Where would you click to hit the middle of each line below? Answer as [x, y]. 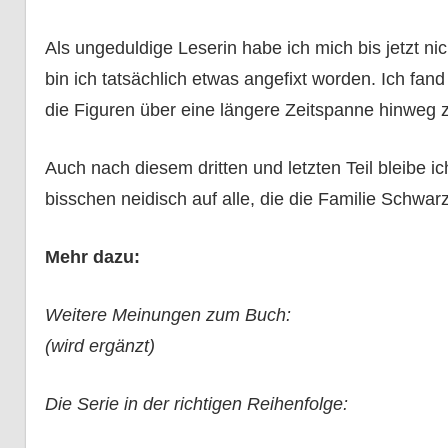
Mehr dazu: [92, 257]
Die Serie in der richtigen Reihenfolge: [196, 404]
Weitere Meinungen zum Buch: [167, 315]
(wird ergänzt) [99, 346]
